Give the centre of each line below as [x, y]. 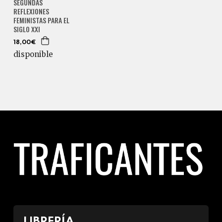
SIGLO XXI [27, 29]
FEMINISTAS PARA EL [41, 20]
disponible [33, 55]
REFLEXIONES [31, 11]
